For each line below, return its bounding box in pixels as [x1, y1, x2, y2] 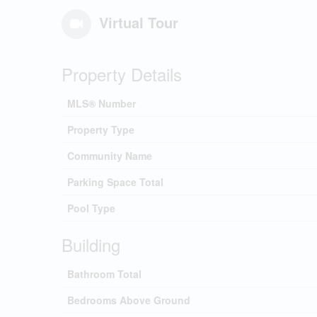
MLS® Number [67, 96, 136, 110]
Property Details [62, 62, 182, 86]
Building [62, 232, 120, 257]
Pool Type [67, 201, 115, 215]
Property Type [67, 122, 134, 137]
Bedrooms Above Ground [67, 293, 190, 307]
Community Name [67, 149, 152, 163]
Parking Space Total [67, 175, 163, 189]
